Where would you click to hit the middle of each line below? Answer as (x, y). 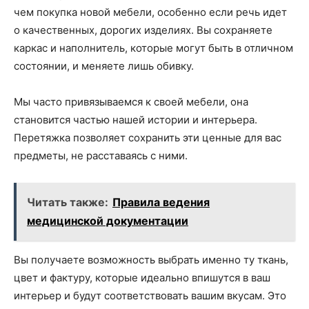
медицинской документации (108, 221)
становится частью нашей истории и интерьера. (136, 120)
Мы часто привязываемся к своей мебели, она (131, 102)
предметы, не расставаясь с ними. (101, 156)
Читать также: (68, 202)
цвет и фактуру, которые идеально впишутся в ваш (142, 278)
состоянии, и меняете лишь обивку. (104, 66)
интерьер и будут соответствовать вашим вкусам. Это (150, 296)
